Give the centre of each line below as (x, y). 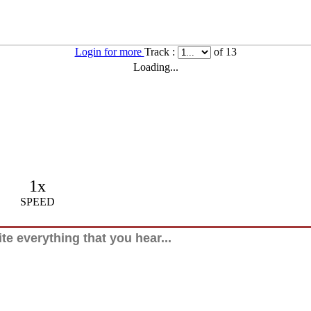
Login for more (109, 51)
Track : (161, 51)
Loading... (155, 67)
